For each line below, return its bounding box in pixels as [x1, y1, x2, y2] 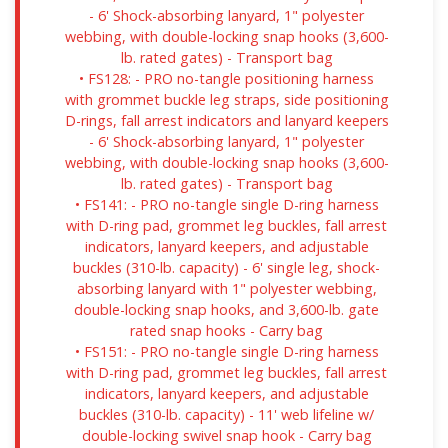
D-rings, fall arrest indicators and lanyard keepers [64, 110, 389, 130]
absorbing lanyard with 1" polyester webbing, [76, 278, 377, 298]
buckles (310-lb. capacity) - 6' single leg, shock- [73, 257, 380, 277]
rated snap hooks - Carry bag [130, 320, 323, 340]
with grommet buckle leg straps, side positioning [64, 89, 389, 109]
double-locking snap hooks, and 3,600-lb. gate [74, 299, 379, 319]
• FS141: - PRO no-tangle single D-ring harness [74, 194, 379, 214]
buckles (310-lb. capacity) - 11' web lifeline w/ [79, 404, 374, 424]
